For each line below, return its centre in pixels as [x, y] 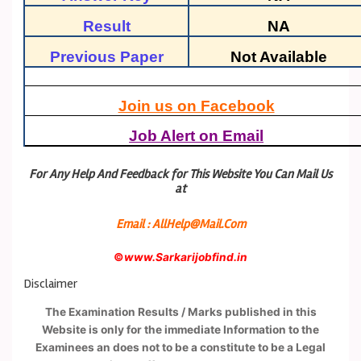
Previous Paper [106, 57]
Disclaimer [51, 284]
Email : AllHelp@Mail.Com [180, 225]
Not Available [278, 57]
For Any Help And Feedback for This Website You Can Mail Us [180, 175]
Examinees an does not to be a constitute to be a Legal [180, 347]
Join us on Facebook [196, 106]
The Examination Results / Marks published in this [180, 311]
